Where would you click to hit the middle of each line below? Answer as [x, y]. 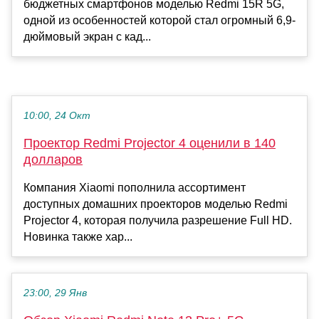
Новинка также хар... [78, 237]
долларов [53, 160]
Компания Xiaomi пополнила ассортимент [135, 188]
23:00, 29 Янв [55, 293]
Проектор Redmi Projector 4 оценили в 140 [150, 143]
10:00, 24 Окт [57, 116]
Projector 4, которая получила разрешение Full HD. [158, 221]
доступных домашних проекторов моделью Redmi [156, 204]
